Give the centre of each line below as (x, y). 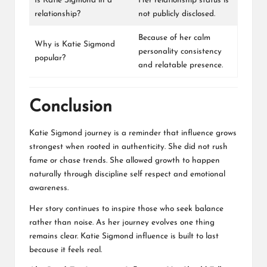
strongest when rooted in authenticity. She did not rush (128, 147)
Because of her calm (174, 38)
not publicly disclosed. (177, 14)
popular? (50, 58)
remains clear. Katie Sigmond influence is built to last (124, 236)
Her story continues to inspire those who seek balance (126, 209)
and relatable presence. (181, 66)
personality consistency (180, 52)
